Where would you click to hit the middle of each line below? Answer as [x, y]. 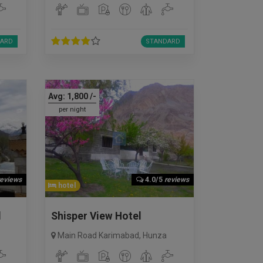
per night [72, 109]
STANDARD [163, 41]
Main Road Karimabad [98, 235]
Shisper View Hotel [96, 216]
